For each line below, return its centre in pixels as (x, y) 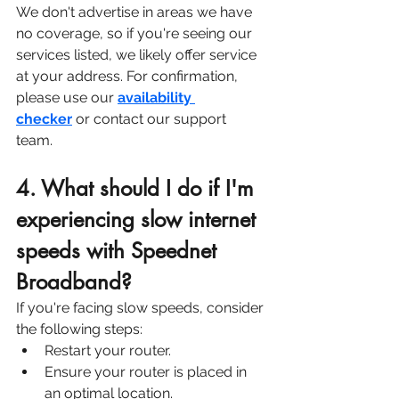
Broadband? (74, 282)
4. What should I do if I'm (138, 189)
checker (44, 119)
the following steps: (79, 330)
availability (156, 98)
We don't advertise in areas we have (136, 12)
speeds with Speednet (119, 251)
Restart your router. (108, 351)
